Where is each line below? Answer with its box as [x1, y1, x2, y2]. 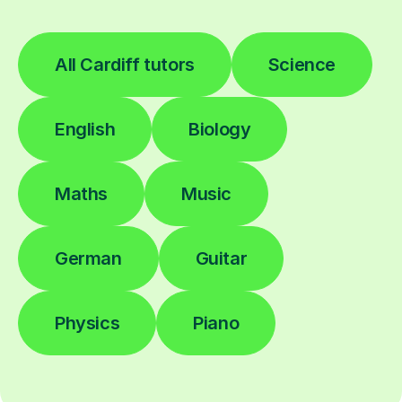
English [55, 118, 116, 140]
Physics [55, 311, 120, 334]
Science [267, 53, 336, 75]
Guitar [195, 247, 248, 269]
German [55, 247, 122, 269]
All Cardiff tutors [55, 53, 195, 75]
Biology [188, 118, 251, 140]
